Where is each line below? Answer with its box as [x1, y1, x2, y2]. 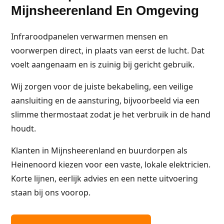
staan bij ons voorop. [11, 187, 90, 198]
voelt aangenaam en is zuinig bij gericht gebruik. [11, 59, 194, 70]
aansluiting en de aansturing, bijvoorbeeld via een [11, 95, 199, 106]
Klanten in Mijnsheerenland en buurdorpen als [11, 145, 187, 156]
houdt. [11, 123, 36, 134]
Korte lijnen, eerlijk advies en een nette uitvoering [11, 173, 198, 184]
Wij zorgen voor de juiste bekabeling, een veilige [11, 81, 193, 92]
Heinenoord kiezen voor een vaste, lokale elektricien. [11, 159, 210, 170]
